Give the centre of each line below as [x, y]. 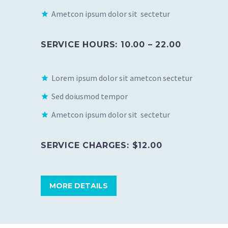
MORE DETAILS [79, 186]
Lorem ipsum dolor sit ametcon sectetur [122, 78]
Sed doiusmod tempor [90, 96]
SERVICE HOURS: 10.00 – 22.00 [111, 45]
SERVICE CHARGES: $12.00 [102, 146]
